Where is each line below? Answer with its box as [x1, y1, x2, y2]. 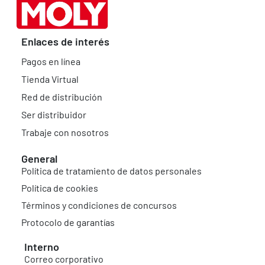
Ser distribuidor [21, 108, 86, 120]
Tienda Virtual [21, 73, 79, 85]
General [21, 151, 57, 165]
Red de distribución [21, 91, 102, 102]
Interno [24, 240, 59, 253]
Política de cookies [21, 182, 98, 193]
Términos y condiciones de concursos [21, 199, 177, 211]
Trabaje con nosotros [21, 126, 109, 138]
